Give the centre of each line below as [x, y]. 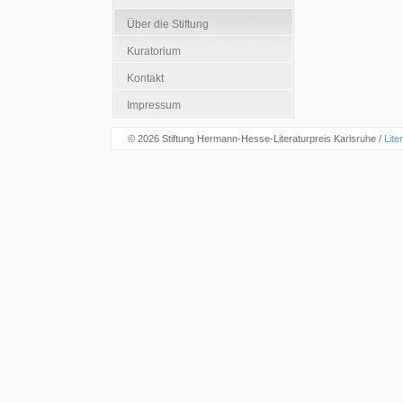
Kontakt [145, 78]
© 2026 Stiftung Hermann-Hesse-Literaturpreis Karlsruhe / [256, 138]
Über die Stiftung [167, 24]
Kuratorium [153, 51]
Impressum [153, 105]
